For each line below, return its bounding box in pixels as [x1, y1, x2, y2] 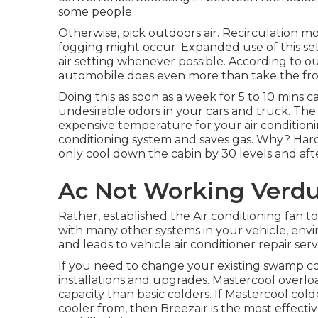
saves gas [199, 133, 251, 146]
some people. [58, 5, 134, 18]
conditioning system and [58, 133, 199, 146]
